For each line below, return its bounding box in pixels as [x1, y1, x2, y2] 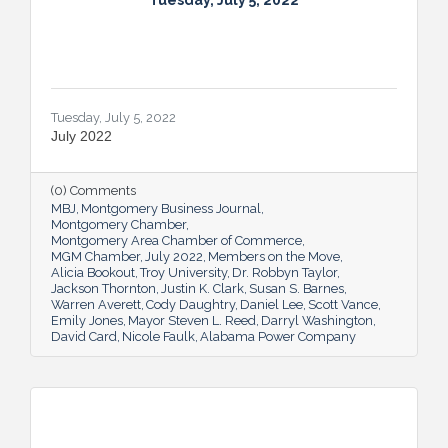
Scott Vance [308, 296, 378, 312]
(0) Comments [51, 182, 136, 198]
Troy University [140, 264, 227, 280]
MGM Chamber [51, 248, 140, 264]
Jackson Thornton [51, 280, 156, 296]
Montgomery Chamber [51, 216, 186, 232]
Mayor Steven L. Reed [128, 312, 256, 328]
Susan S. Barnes [249, 280, 344, 296]
